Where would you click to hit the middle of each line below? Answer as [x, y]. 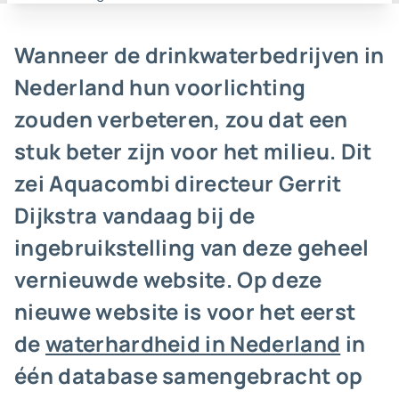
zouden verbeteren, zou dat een [181, 119]
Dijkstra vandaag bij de [135, 215]
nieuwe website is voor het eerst [185, 311]
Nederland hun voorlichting [160, 87]
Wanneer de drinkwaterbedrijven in [199, 55]
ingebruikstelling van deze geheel [192, 247]
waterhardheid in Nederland [193, 343]
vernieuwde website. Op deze [168, 279]
